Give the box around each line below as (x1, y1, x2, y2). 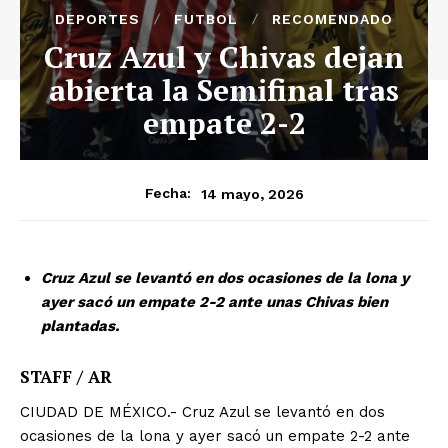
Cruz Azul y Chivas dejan (44, 37, 404, 78)
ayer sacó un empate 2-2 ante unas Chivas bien (41, 293, 388, 312)
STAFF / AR (20, 365, 112, 389)
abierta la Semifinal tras (49, 70, 399, 111)
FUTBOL (174, 11, 238, 28)
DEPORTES (55, 11, 140, 28)
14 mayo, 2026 (200, 185, 304, 202)
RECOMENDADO (272, 11, 393, 28)
